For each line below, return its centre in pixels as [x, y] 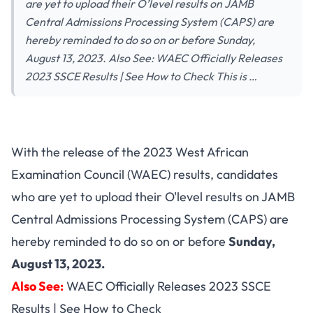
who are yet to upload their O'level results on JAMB [153, 197]
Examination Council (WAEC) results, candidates [145, 174]
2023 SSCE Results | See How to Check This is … [141, 76]
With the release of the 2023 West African [130, 152]
